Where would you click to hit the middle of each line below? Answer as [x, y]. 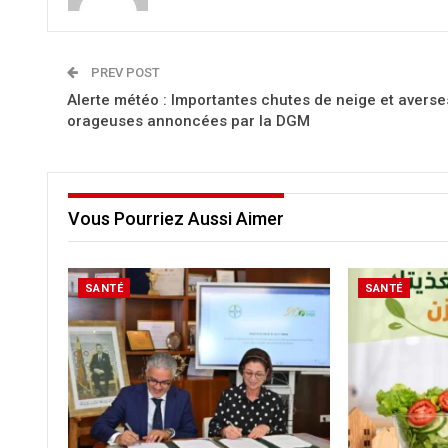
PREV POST [124, 72]
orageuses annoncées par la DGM [188, 121]
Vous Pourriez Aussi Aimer [176, 218]
